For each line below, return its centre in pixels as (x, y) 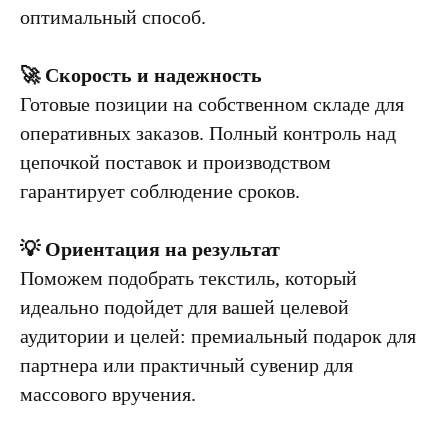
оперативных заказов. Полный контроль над (208, 133)
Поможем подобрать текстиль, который (188, 278)
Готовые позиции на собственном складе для (212, 104)
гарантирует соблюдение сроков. (160, 191)
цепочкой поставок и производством (175, 162)
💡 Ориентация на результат (150, 249)
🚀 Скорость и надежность (141, 75)
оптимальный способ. (113, 17)
